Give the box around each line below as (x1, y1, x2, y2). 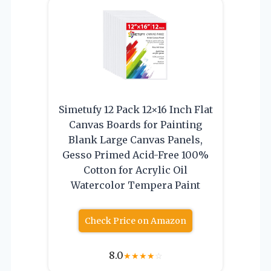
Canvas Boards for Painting (69, 118, 202, 131)
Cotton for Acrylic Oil (83, 163, 188, 176)
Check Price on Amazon (85, 215, 186, 226)
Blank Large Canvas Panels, (68, 133, 203, 146)
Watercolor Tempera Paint (71, 178, 200, 191)
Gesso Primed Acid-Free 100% (62, 148, 209, 161)
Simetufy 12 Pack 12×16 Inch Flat (58, 103, 213, 116)
